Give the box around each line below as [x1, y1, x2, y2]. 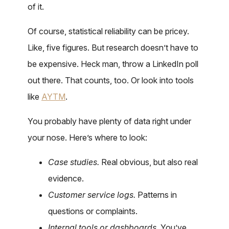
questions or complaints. [48, 205, 138, 216]
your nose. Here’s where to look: [28, 132, 147, 143]
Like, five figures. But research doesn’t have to [28, 42, 198, 53]
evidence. [48, 173, 84, 184]
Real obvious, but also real [101, 156, 198, 167]
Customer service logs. [48, 189, 138, 200]
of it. [28, 1, 44, 12]
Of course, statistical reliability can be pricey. [28, 26, 189, 36]
